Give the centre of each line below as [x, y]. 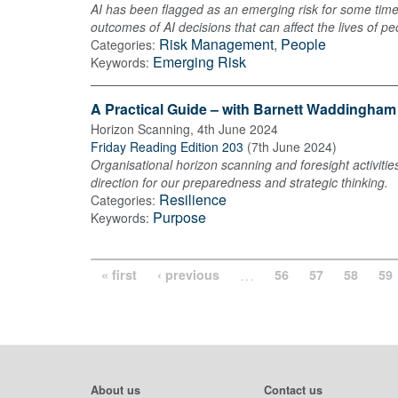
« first [119, 274]
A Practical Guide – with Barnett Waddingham [243, 108]
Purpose [179, 217]
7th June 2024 [292, 146]
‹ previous [188, 274]
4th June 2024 [238, 128]
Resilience [193, 199]
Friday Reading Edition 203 [167, 146]
